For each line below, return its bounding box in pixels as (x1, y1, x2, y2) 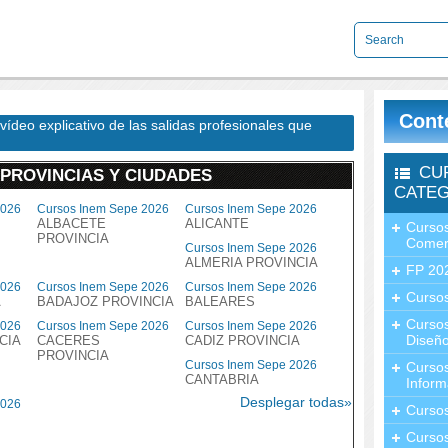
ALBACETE (37, 216, 106, 231)
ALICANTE (185, 216, 249, 231)
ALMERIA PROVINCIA (185, 255, 318, 270)
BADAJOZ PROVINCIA (37, 294, 174, 309)
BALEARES (185, 294, 255, 309)
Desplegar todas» (240, 394, 352, 410)
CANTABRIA (185, 372, 259, 387)
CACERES (37, 333, 100, 348)
